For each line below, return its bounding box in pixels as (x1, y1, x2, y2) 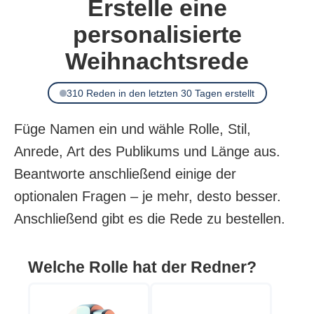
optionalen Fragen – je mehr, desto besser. (14, 189, 281, 205)
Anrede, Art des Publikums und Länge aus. (14, 144, 280, 160)
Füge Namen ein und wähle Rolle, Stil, (14, 121, 251, 137)
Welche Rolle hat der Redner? (28, 258, 257, 277)
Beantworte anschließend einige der (14, 166, 236, 182)
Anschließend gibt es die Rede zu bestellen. (14, 211, 285, 227)
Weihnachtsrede (65, 48, 249, 75)
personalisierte (72, 22, 242, 48)
